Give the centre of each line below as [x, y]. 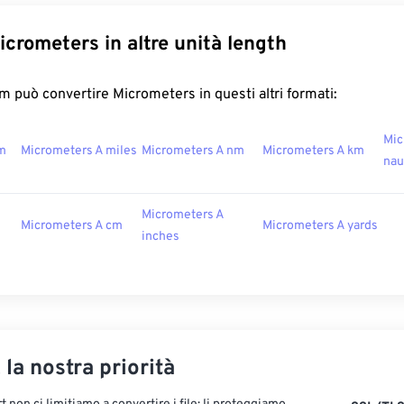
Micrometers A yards [320, 226]
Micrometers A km [313, 151]
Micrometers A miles [79, 151]
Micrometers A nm [193, 151]
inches [161, 237]
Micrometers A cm [72, 226]
